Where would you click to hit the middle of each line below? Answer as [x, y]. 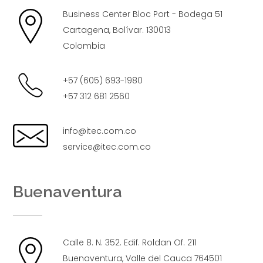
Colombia [84, 45]
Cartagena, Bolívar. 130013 [117, 30]
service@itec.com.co [107, 146]
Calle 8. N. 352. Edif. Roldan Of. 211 [130, 242]
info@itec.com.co [100, 131]
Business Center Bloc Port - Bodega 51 [143, 14]
